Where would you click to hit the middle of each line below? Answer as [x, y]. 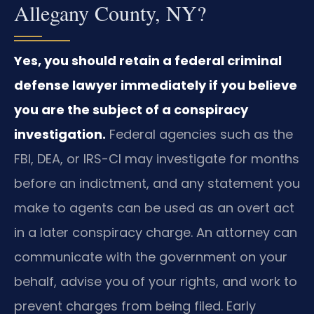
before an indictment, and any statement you [157, 183]
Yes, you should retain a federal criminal [148, 60]
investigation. [60, 134]
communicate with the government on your [151, 257]
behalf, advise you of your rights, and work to [156, 281]
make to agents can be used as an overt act [154, 207]
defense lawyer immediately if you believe [156, 85]
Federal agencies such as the [199, 134]
